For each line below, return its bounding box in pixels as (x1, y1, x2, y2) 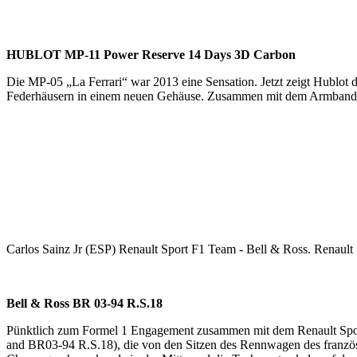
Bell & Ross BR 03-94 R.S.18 (6, 296, 163, 310)
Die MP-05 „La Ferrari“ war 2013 (6, 74, 178, 88)
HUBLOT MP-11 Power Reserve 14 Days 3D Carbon (6, 47, 296, 61)
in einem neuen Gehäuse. (74, 88, 207, 103)
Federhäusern (6, 88, 74, 103)
